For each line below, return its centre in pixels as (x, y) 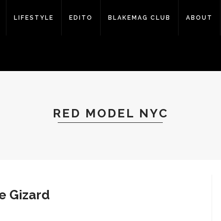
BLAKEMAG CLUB (139, 18)
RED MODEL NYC (110, 113)
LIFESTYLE (34, 18)
